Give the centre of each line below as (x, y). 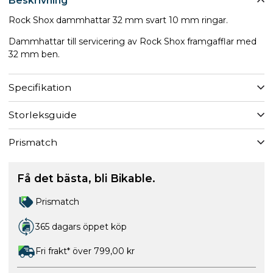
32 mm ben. (34, 54)
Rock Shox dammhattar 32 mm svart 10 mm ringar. (118, 20)
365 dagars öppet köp (81, 226)
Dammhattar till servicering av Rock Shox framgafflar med (133, 41)
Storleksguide (43, 115)
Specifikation (40, 87)
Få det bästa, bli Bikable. (86, 178)
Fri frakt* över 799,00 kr (85, 251)
